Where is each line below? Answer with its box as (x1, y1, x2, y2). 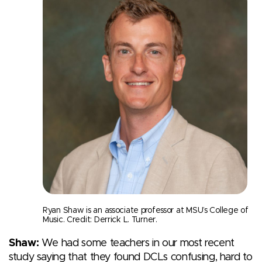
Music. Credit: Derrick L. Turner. (43, 215, 157, 224)
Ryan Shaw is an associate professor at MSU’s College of (43, 206, 249, 215)
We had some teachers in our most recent (39, 237, 235, 249)
